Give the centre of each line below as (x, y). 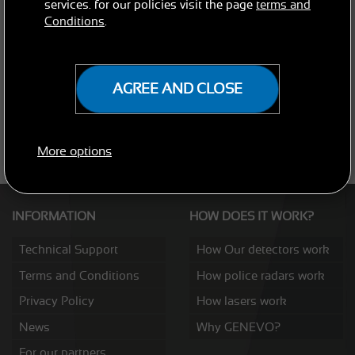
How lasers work (242, 301)
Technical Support (69, 250)
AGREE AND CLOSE (177, 89)
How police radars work (261, 275)
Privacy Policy (57, 301)
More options (74, 151)
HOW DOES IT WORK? (252, 216)
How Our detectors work (263, 250)
